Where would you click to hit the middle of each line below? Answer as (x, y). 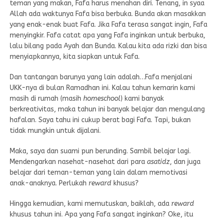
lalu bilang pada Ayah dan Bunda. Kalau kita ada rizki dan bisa (108, 46)
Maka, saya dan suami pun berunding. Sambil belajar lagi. (100, 151)
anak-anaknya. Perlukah (49, 183)
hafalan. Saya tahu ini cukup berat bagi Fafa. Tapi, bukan (100, 120)
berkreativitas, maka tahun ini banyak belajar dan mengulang (107, 109)
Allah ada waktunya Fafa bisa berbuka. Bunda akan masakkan (108, 14)
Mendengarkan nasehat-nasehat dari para (78, 162)
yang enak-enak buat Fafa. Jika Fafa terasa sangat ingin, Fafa (109, 24)
